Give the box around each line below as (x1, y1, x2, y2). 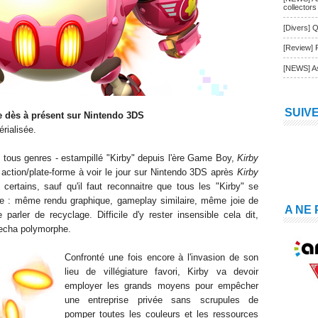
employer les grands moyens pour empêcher (65, 280, 258, 291)
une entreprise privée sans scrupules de (65, 295, 258, 305)
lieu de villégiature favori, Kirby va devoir (65, 266, 258, 277)
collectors (283, 3, 317, 12)
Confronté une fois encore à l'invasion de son (65, 252, 258, 263)
